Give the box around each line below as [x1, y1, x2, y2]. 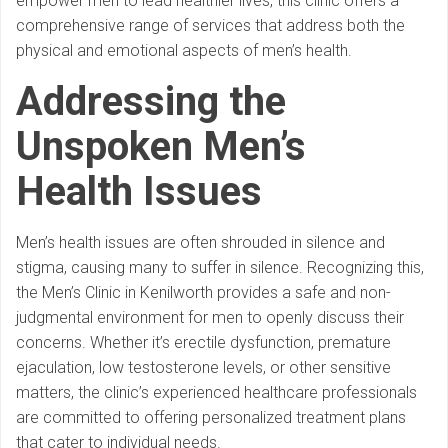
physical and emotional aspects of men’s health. [16, 41, 352, 61]
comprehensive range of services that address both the [16, 16, 405, 36]
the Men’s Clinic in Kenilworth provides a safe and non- [16, 283, 391, 303]
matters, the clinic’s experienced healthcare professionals [16, 383, 417, 403]
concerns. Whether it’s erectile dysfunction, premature [16, 333, 391, 353]
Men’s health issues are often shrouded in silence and [16, 233, 385, 253]
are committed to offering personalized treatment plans [16, 408, 406, 428]
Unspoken [16, 123, 193, 171]
